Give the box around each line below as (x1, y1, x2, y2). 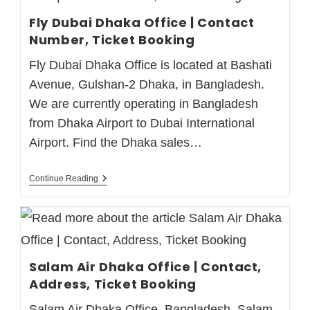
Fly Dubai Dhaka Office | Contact (29, 13, 255, 31)
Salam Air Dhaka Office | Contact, (29, 257, 262, 275)
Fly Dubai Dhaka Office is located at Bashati (29, 57, 273, 72)
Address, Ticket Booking (29, 275, 197, 293)
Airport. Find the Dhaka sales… (29, 135, 203, 149)
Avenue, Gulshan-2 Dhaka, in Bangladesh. (29, 77, 265, 91)
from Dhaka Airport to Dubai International (29, 116, 255, 130)
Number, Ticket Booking (29, 30, 195, 48)
